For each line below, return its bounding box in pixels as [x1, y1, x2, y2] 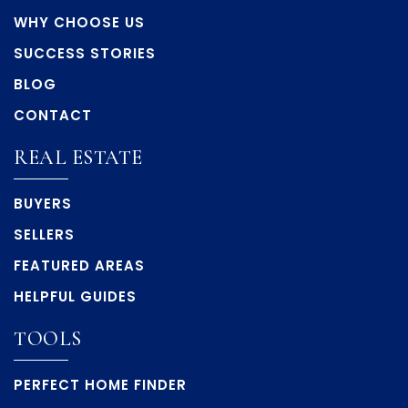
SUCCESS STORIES [14, 44, 156, 64]
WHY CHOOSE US [14, 13, 145, 33]
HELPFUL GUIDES [14, 287, 137, 307]
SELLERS [14, 225, 75, 245]
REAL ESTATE [14, 146, 143, 170]
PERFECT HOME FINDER [14, 375, 187, 395]
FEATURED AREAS [14, 256, 145, 276]
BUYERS [14, 194, 72, 214]
